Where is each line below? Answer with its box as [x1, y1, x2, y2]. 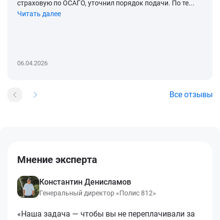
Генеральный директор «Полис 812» [39, 189, 156, 197]
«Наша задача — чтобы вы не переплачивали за [17, 209, 195, 219]
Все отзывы [169, 90, 213, 100]
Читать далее [17, 9, 61, 18]
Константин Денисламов [39, 177, 131, 187]
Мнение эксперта [17, 153, 97, 165]
